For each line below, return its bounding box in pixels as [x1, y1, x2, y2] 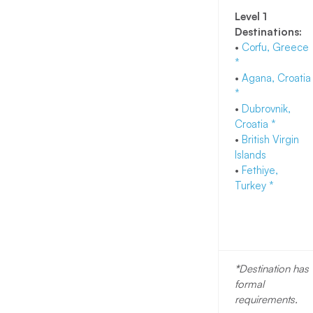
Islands [234, 148, 272, 162]
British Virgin [241, 133, 299, 147]
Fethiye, [241, 163, 278, 177]
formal [234, 277, 264, 291]
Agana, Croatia [241, 71, 311, 85]
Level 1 [234, 10, 267, 24]
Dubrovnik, [241, 102, 291, 116]
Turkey [234, 179, 269, 193]
